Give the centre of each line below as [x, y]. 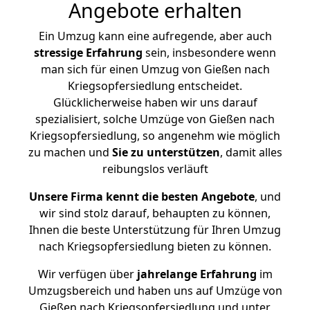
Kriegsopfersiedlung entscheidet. [155, 86]
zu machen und [70, 152]
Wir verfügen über [86, 274]
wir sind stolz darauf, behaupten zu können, [155, 213]
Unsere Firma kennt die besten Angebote [142, 197]
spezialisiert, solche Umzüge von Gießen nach [155, 119]
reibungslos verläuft [155, 169]
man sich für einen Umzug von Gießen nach [155, 69]
